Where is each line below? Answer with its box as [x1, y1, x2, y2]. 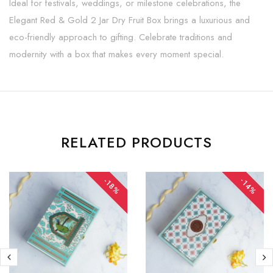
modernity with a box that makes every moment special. [9, 47, 224, 61]
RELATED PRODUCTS [61, 131, 212, 153]
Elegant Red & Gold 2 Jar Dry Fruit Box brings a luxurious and [9, 13, 250, 27]
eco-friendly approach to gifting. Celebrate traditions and [9, 30, 232, 44]
